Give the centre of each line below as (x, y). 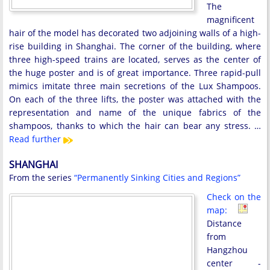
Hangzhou (227, 250)
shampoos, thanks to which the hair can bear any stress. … (135, 126)
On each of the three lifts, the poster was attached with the (135, 99)
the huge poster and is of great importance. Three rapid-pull (135, 73)
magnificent (231, 20)
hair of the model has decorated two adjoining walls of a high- (135, 33)
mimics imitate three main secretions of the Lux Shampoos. (135, 86)
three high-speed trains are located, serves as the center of (135, 60)
